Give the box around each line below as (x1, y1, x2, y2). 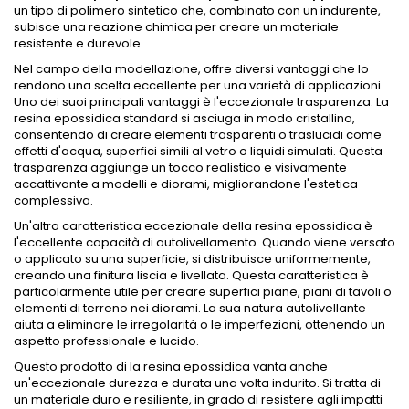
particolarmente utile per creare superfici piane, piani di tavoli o (14, 283, 392, 300)
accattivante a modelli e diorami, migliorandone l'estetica (14, 175, 358, 193)
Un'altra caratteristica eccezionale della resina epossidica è (14, 217, 372, 235)
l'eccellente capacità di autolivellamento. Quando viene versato (14, 234, 395, 251)
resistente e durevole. (14, 35, 143, 52)
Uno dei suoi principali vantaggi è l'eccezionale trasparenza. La (14, 93, 389, 110)
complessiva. (14, 192, 93, 209)
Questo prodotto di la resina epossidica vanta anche (14, 358, 328, 375)
